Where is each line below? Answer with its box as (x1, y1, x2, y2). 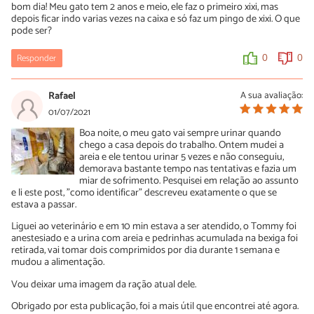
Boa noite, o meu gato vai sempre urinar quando (79, 125, 282, 142)
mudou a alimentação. (11, 254, 104, 271)
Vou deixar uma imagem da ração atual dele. (11, 275, 196, 293)
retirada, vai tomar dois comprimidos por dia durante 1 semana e (11, 242, 280, 259)
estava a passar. (11, 196, 76, 214)
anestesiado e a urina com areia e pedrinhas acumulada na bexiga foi (11, 230, 298, 247)
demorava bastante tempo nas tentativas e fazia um (79, 161, 297, 178)
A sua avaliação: (240, 88, 303, 104)
